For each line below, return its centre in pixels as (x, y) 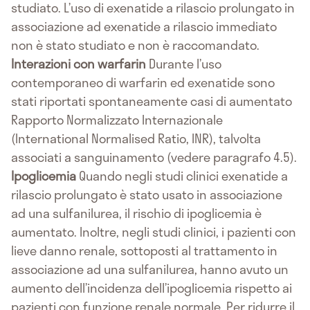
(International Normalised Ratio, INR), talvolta (136, 139)
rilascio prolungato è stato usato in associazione (147, 195)
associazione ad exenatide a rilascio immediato (144, 27)
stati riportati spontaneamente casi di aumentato (152, 101)
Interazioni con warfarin (79, 64)
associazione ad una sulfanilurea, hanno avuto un (150, 270)
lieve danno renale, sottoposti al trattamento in (144, 251)
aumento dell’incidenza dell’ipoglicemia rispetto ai (152, 288)
